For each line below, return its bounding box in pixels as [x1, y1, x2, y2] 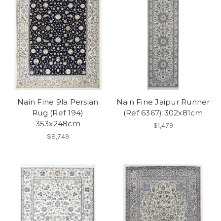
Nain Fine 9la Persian [17, 97, 99, 107]
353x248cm [35, 118, 80, 128]
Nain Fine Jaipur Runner [116, 97, 210, 107]
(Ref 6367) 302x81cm [123, 108, 203, 117]
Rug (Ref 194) [32, 108, 84, 117]
